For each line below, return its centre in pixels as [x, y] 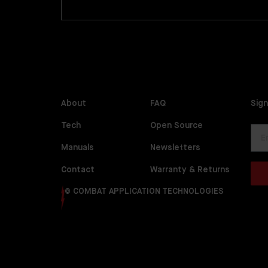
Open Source [176, 126]
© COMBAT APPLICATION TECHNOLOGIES [144, 191]
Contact [78, 170]
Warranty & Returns [190, 170]
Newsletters [175, 148]
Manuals [77, 148]
